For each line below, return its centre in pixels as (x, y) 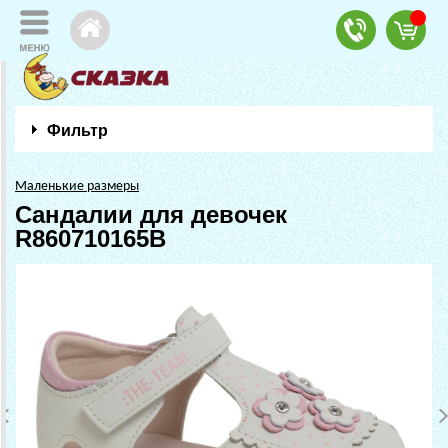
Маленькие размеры (77, 186)
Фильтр (77, 130)
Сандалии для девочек (151, 214)
